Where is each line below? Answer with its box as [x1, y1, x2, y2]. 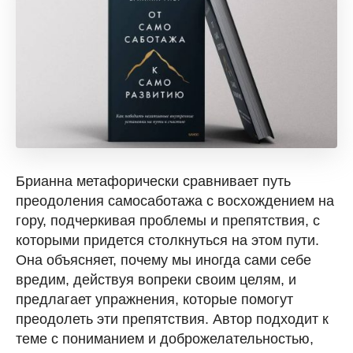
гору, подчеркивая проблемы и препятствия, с [16, 212, 320, 229]
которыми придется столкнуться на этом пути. [16, 232, 319, 248]
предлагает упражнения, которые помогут [16, 291, 293, 307]
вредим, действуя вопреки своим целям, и [16, 271, 296, 288]
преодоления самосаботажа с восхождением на [16, 192, 334, 209]
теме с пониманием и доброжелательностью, [16, 330, 314, 347]
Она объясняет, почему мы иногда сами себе [16, 251, 311, 268]
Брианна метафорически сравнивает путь [16, 173, 291, 189]
